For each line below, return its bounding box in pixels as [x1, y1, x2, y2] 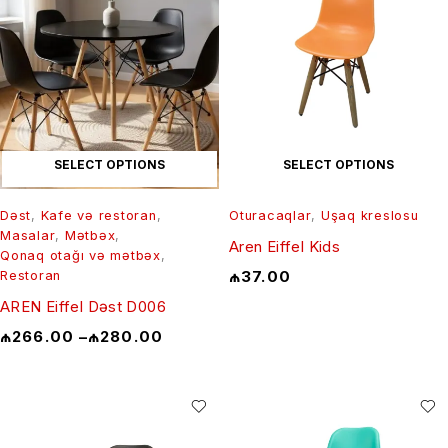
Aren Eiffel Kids [229, 236, 340, 256]
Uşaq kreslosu [320, 207, 419, 223]
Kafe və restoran [40, 207, 157, 223]
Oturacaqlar [229, 207, 312, 223]
